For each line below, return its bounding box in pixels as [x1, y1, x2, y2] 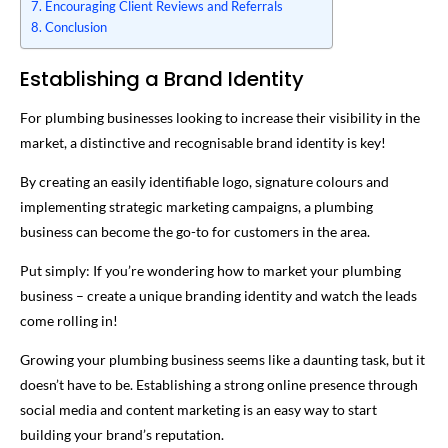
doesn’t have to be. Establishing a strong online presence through [20, 375, 418, 393]
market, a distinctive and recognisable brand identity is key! [20, 133, 389, 151]
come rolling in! [20, 311, 118, 329]
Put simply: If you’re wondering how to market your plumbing [20, 261, 401, 279]
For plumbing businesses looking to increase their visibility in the [20, 108, 420, 126]
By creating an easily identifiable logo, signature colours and [20, 172, 389, 190]
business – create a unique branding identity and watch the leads [20, 286, 417, 304]
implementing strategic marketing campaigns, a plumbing [20, 197, 373, 215]
